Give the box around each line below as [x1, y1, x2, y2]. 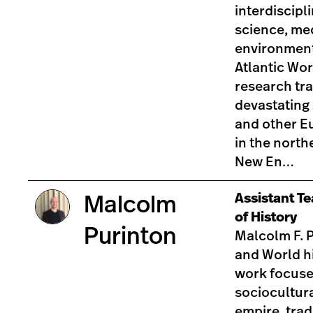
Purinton [84, 224, 177, 249]
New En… [235, 154, 294, 169]
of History [235, 210, 297, 224]
